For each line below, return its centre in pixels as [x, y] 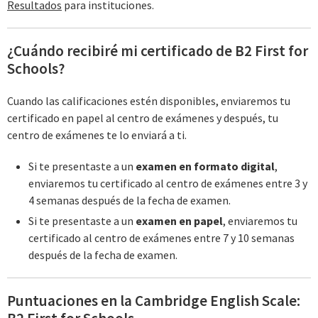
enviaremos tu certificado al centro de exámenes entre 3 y [168, 183]
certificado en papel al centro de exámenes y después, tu [143, 118]
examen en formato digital [205, 166]
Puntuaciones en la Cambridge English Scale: [154, 301]
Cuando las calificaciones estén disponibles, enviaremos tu [149, 101]
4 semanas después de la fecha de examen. [129, 200]
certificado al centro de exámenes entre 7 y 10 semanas [161, 238]
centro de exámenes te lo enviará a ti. [97, 135]
